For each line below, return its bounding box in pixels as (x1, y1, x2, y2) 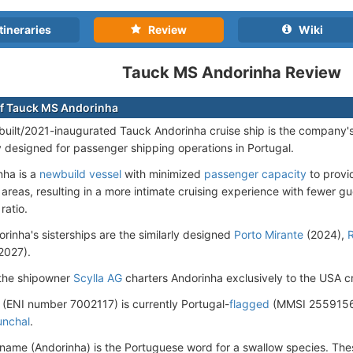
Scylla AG (73, 271, 122, 284)
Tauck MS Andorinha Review (121, 63, 341, 82)
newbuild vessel (39, 167, 121, 180)
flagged (229, 297, 269, 310)
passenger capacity (204, 167, 307, 180)
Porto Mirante (234, 228, 303, 241)
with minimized (121, 167, 204, 180)
